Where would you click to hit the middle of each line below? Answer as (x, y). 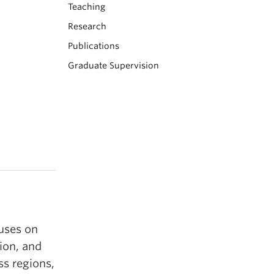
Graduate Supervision (113, 65)
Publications (94, 46)
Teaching (87, 7)
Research (87, 26)
